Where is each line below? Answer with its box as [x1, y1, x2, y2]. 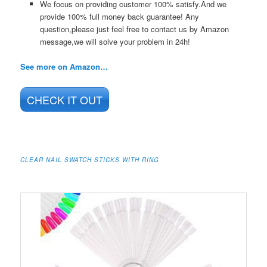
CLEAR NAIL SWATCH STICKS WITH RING [20, 155, 160, 164]
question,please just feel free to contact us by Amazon [39, 23, 229, 35]
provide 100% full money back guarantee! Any [39, 11, 199, 22]
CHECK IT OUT [27, 92, 103, 108]
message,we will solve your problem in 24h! [39, 36, 190, 47]
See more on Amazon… [20, 61, 108, 73]
